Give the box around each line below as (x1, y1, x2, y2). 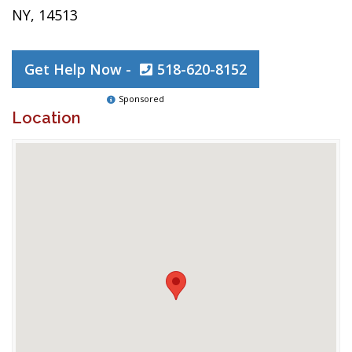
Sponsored (119, 93, 164, 104)
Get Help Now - (24, 60, 135, 79)
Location (12, 108, 81, 127)
